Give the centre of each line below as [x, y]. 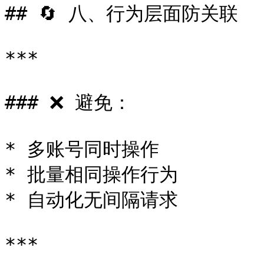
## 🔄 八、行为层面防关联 [121, 14]
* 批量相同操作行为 [91, 174]
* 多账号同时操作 [82, 149]
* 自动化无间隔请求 [91, 200]
